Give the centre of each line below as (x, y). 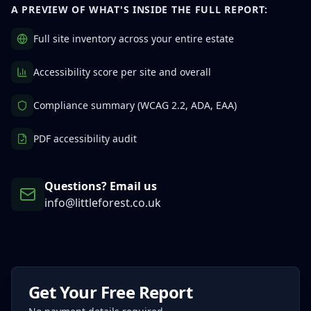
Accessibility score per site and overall (122, 72)
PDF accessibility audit (85, 139)
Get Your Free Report (110, 292)
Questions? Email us (101, 186)
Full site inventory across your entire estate (134, 39)
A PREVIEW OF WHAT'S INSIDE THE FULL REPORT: (140, 10)
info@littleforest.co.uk (103, 203)
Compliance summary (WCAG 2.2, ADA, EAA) (135, 106)
